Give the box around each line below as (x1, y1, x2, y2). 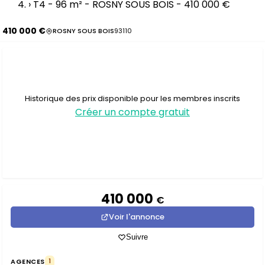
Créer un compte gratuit (75, 105, 190, 119)
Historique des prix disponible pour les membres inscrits (25, 92, 240, 104)
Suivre (125, 232, 148, 241)
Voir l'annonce (109, 211, 164, 222)
